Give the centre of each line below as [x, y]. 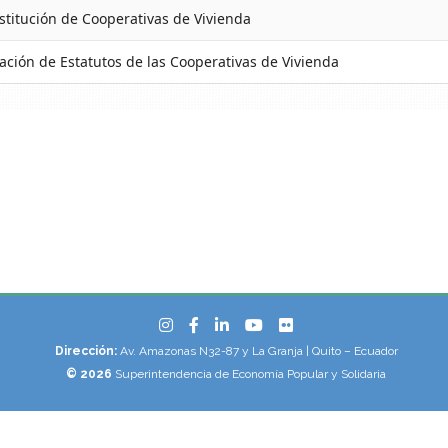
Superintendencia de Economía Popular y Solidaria [249, 374]
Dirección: [85, 351]
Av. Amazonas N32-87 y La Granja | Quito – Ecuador [257, 351]
